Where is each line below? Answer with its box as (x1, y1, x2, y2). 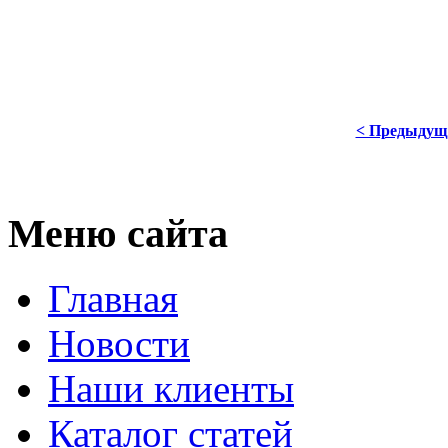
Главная (48, 276, 178, 320)
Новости (48, 321, 190, 365)
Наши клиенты (48, 366, 294, 410)
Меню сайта (8, 211, 228, 257)
